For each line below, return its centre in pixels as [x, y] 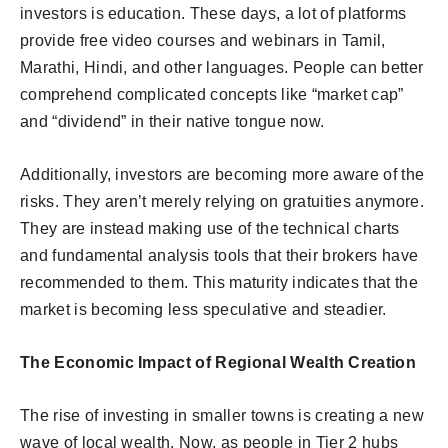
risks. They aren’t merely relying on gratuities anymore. [222, 202]
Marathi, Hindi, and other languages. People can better [222, 68]
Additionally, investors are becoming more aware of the [222, 175]
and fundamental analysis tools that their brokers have [219, 256]
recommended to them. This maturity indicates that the [219, 283]
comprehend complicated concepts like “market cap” [212, 95]
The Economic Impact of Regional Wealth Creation [218, 363]
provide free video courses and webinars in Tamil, [203, 41]
